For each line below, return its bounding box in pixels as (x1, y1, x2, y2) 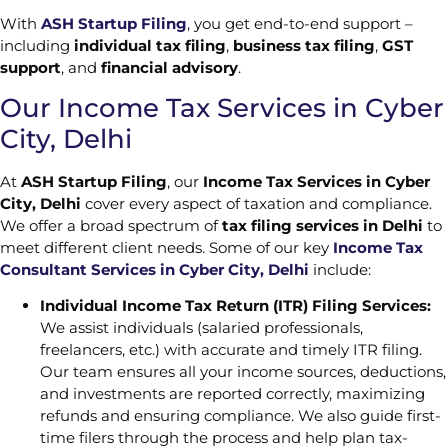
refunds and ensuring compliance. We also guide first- (40, 406, 441, 426)
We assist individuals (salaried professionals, (40, 318, 363, 338)
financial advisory (101, 57, 238, 77)
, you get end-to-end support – (187, 13, 413, 33)
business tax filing (233, 35, 375, 55)
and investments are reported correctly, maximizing (40, 384, 425, 404)
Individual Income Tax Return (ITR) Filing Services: (40, 296, 431, 316)
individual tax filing (74, 35, 226, 55)
